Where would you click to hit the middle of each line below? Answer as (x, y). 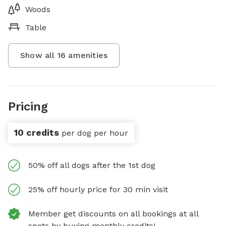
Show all (39, 55)
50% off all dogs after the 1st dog (92, 165)
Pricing (28, 106)
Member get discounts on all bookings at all (113, 214)
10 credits (37, 132)
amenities (87, 55)
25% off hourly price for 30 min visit (98, 189)
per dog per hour (95, 133)
